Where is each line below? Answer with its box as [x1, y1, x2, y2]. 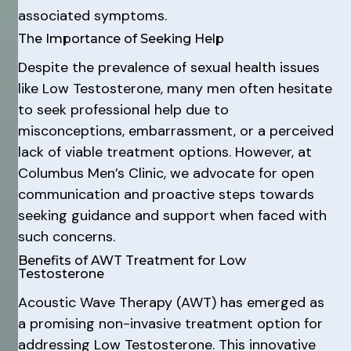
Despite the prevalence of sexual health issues [17, 58, 320, 77]
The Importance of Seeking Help [17, 31, 224, 46]
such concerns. [17, 227, 115, 246]
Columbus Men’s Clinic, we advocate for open [17, 164, 314, 183]
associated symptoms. [17, 5, 167, 25]
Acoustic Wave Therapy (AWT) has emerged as [17, 292, 324, 312]
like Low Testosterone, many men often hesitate [17, 79, 332, 98]
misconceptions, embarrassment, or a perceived [17, 121, 334, 140]
